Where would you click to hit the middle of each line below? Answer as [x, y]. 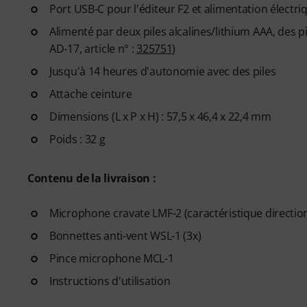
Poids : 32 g [77, 139]
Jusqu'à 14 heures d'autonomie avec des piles [163, 71]
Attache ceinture [91, 94]
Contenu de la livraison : [92, 178]
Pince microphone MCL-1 [112, 258]
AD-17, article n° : [93, 49]
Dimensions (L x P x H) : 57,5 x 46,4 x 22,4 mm [160, 116]
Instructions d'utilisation [110, 281]
